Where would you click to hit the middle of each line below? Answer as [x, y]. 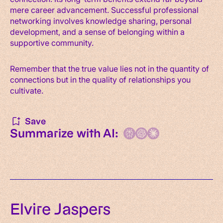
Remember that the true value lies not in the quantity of [110, 68]
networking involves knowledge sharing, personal [101, 20]
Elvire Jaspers [60, 209]
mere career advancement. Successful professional [104, 9]
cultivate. [27, 90]
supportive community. [52, 42]
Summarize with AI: [64, 133]
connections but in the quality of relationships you [100, 79]
